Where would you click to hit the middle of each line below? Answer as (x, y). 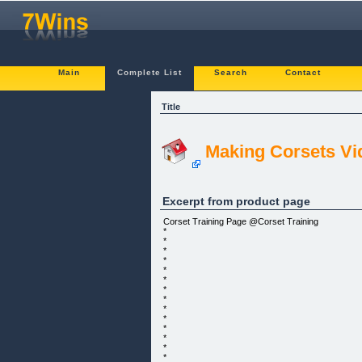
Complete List (149, 72)
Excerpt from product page (236, 201)
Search (230, 72)
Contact (303, 72)
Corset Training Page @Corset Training (241, 221)
